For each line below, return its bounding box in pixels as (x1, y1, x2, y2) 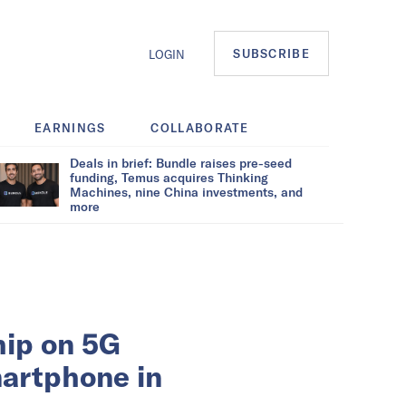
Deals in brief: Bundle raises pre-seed (70, 154, 292, 170)
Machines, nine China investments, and (70, 183, 303, 199)
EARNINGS (34, 120, 106, 135)
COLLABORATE (150, 120, 249, 135)
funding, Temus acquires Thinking (70, 169, 268, 185)
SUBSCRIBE (233, 46, 310, 62)
